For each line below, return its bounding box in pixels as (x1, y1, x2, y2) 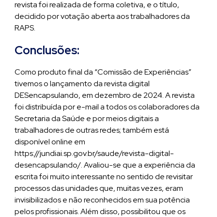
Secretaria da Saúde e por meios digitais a (15, 113, 159, 124)
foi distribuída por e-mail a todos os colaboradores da (15, 102, 200, 112)
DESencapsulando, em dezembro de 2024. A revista (15, 90, 195, 100)
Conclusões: (15, 43, 79, 58)
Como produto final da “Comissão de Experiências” (15, 67, 191, 77)
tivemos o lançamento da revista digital (15, 78, 150, 89)
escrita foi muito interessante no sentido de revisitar (15, 171, 193, 182)
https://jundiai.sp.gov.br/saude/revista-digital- (15, 148, 174, 158)
